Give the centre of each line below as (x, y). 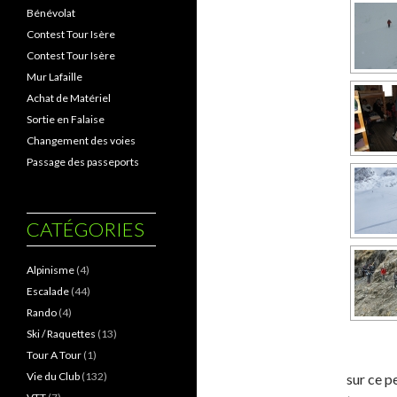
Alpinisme (51, 270)
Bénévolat (51, 13)
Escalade (48, 291)
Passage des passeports (83, 162)
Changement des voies (81, 140)
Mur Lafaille (54, 77)
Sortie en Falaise (66, 119)
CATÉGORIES (86, 229)
